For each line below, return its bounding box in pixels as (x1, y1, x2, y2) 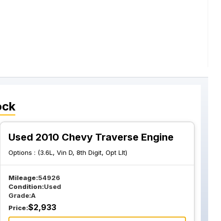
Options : (8, 148, 38, 156)
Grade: (8, 191, 32, 199)
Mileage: (8, 174, 38, 182)
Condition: (8, 183, 44, 190)
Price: (8, 204, 29, 212)
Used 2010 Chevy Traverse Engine (8, 131, 174, 143)
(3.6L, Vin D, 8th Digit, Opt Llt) (37, 148, 128, 156)
